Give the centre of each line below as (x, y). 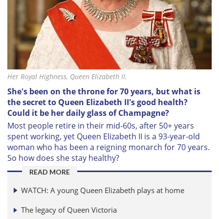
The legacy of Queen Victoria (69, 210)
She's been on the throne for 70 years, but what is (104, 92)
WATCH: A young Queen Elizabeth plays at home (103, 190)
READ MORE (50, 172)
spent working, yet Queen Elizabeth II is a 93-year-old (104, 137)
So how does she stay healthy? (63, 158)
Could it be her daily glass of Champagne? (88, 113)
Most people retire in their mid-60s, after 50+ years (101, 126)
